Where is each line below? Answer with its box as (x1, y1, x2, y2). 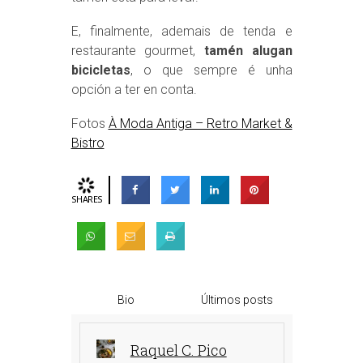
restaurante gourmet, (70, 42, 204, 58)
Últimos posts (200, 293, 273, 306)
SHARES (70, 192, 103, 205)
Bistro (70, 135, 105, 151)
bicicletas (70, 62, 130, 78)
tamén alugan (203, 42, 293, 58)
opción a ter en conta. (70, 81, 197, 97)
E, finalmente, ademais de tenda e (70, 23, 293, 39)
